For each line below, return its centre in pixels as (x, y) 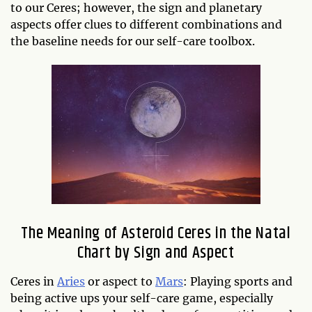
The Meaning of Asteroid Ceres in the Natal (156, 234)
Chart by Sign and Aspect (156, 253)
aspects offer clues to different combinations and (146, 25)
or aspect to (120, 282)
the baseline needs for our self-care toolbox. (133, 41)
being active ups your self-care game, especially (142, 298)
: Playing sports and (238, 282)
